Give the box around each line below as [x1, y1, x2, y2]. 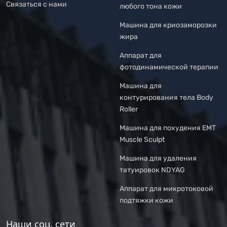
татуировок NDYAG [120, 166, 185, 174]
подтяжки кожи [120, 196, 173, 205]
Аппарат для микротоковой [120, 184, 213, 193]
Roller [120, 105, 138, 113]
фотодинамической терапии [120, 63, 218, 71]
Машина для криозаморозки [120, 21, 217, 29]
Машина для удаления [120, 154, 197, 163]
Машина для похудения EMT [120, 124, 216, 132]
